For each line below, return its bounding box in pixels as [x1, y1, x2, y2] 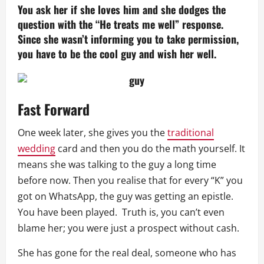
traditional [167, 126, 214, 139]
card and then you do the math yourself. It [55, 141, 245, 155]
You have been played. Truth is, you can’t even [18, 205, 225, 219]
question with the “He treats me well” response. [18, 16, 223, 32]
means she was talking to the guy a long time [18, 157, 216, 171]
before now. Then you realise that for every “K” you [18, 173, 243, 187]
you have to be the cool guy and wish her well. [18, 45, 216, 61]
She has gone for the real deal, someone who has [18, 246, 236, 259]
